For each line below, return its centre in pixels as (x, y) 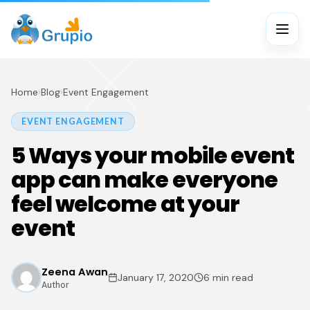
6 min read (228, 277)
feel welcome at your (125, 204)
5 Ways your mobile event (153, 155)
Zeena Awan (75, 272)
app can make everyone (144, 180)
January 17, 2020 (156, 277)
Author (55, 285)
